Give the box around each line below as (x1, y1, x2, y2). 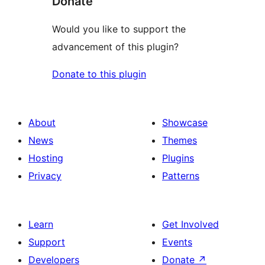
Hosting (28, 151, 63, 164)
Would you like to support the (52, 22, 186, 35)
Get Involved (162, 218, 219, 230)
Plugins (162, 151, 194, 164)
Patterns (162, 169, 199, 182)
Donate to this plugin (52, 67, 146, 80)
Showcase (162, 116, 208, 128)
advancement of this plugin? (52, 40, 179, 53)
